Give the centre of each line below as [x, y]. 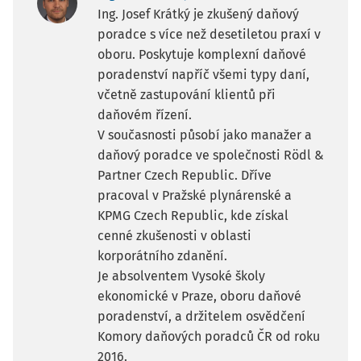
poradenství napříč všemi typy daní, [203, 75]
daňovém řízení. [145, 115]
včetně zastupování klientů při [187, 95]
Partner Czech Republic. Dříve [185, 175]
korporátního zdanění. [162, 256]
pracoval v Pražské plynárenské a [195, 195]
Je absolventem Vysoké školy [181, 276]
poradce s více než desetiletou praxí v [209, 34]
